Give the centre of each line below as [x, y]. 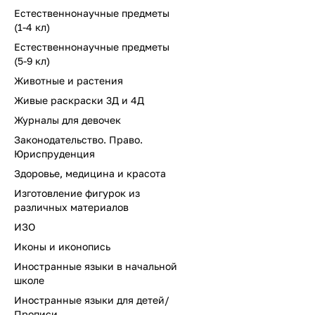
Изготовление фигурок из [77, 193]
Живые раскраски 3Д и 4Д [79, 100]
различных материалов [71, 207]
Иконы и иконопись [62, 246]
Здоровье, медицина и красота [90, 173]
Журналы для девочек [67, 120]
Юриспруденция [54, 154]
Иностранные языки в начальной [96, 266]
